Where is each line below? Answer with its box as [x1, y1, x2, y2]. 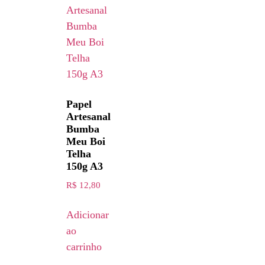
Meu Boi [66, 135, 105, 147]
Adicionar [66, 208, 109, 221]
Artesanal [66, 110, 111, 122]
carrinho [66, 240, 102, 253]
